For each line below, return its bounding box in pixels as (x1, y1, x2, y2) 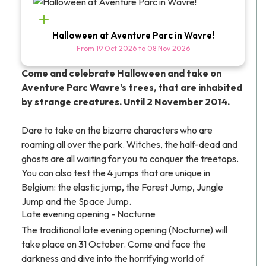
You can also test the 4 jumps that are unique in (21, 167, 210, 179)
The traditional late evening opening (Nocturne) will (21, 224, 227, 236)
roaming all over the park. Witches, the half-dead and (21, 138, 237, 151)
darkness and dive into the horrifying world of (21, 252, 204, 265)
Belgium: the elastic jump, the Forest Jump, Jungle (21, 181, 223, 194)
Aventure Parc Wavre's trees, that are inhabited (21, 81, 242, 94)
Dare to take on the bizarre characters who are (21, 124, 213, 137)
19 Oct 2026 (96, 44, 138, 53)
